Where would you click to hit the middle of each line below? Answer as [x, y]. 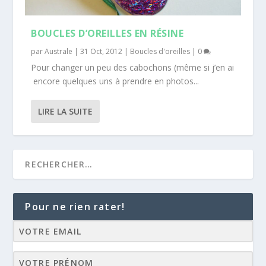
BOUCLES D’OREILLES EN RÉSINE [107, 33]
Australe [59, 51]
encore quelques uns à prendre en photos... [115, 81]
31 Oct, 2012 [102, 51]
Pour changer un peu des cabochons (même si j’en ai [133, 67]
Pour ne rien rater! [75, 206]
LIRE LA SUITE [66, 111]
